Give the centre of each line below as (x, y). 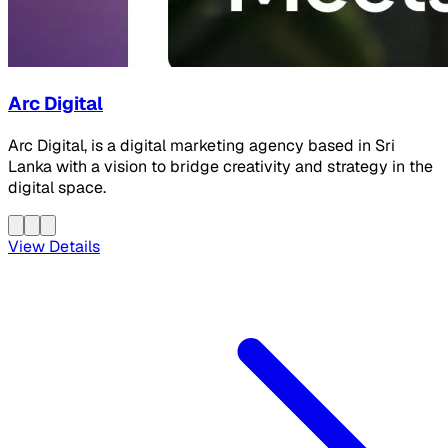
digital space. (57, 187)
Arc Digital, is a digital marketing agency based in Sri (201, 145)
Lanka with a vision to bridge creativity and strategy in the (220, 166)
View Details (54, 246)
